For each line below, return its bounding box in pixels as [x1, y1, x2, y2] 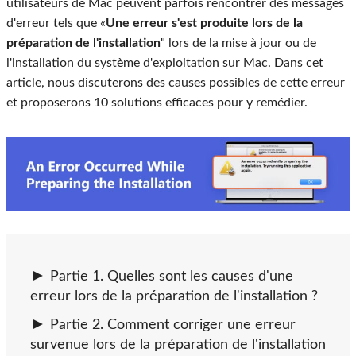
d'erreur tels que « [6, 17, 106, 29]
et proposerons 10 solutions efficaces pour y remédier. [6, 96, 308, 109]
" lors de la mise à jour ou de [161, 37, 316, 49]
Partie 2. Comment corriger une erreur [50, 318, 296, 333]
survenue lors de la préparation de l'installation [30, 338, 326, 353]
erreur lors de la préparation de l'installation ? [30, 289, 318, 304]
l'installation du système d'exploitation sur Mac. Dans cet [6, 56, 323, 69]
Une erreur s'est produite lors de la [106, 17, 303, 29]
